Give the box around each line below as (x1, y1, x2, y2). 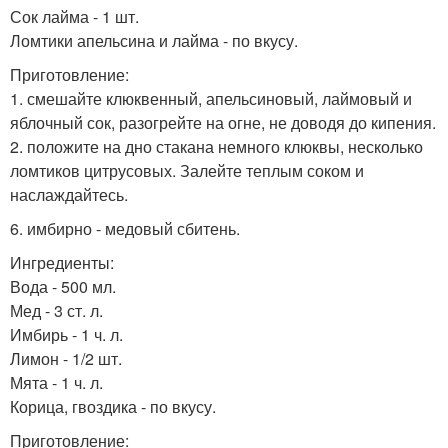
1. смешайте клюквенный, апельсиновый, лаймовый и (10, 86, 412, 110)
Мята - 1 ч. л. (10, 370, 103, 394)
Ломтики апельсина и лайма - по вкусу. (10, 28, 298, 52)
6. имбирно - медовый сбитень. (10, 216, 240, 240)
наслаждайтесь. (10, 182, 128, 206)
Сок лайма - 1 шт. (10, 4, 139, 28)
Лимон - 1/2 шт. (10, 346, 122, 370)
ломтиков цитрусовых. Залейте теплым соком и (10, 158, 364, 182)
